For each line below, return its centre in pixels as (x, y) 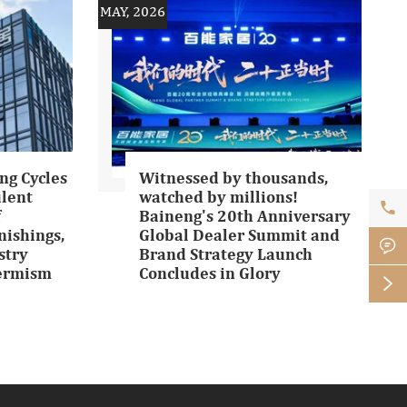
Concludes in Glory (210, 274)
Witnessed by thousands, (233, 179)
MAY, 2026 (133, 11)
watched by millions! (218, 198)
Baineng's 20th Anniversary (245, 217)
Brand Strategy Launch (226, 255)
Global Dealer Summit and (239, 236)
